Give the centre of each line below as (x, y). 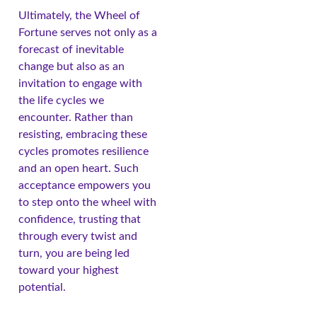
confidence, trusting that (80, 219)
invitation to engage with (80, 83)
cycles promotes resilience (83, 151)
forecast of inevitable (71, 49)
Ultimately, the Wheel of (79, 15)
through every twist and (78, 236)
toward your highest (69, 270)
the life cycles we (61, 100)
